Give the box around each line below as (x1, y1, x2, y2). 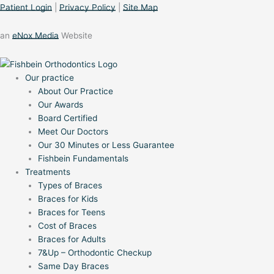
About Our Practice (37, 86, 113, 97)
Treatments (25, 167, 71, 177)
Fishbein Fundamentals (37, 154, 128, 164)
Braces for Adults (37, 234, 106, 245)
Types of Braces (37, 180, 102, 191)
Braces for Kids (37, 194, 98, 204)
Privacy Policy (59, 2, 116, 13)
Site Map (123, 2, 158, 13)
